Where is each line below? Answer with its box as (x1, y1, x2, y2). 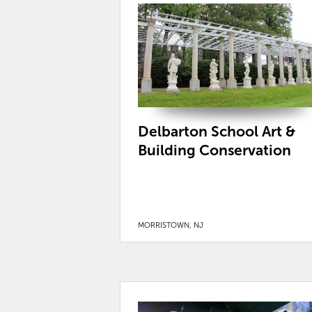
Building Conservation (138, 142, 291, 159)
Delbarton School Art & (138, 123, 295, 140)
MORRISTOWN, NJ (138, 221, 203, 230)
